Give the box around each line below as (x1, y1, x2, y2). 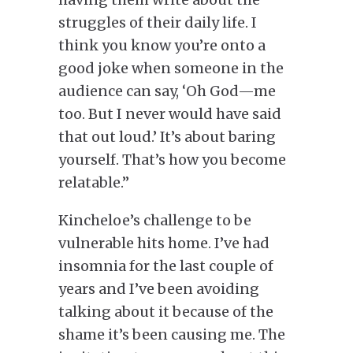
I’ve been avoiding (126, 279, 259, 298)
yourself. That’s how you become (58, 150, 286, 169)
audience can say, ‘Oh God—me (58, 81, 276, 100)
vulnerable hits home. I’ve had (58, 233, 269, 252)
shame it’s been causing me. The (58, 325, 285, 344)
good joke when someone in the (58, 58, 284, 77)
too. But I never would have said (58, 104, 281, 123)
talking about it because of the (58, 302, 273, 321)
